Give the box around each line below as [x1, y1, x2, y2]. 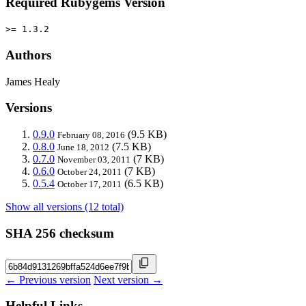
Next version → [94, 273, 163, 286]
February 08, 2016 [57, 130, 125, 141]
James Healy [5, 75, 60, 87]
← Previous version [5, 273, 91, 286]
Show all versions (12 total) [5, 201, 124, 213]
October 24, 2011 [57, 167, 122, 178]
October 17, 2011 [57, 179, 122, 190]
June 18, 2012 [57, 142, 109, 153]
